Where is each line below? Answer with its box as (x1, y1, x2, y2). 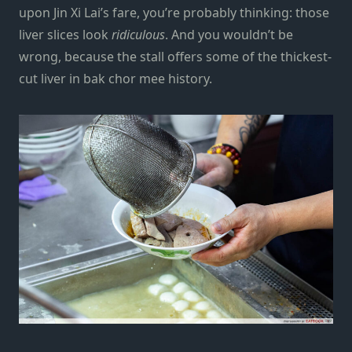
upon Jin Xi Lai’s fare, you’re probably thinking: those (19, 3, 329, 21)
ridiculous (112, 25, 165, 43)
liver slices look (19, 25, 112, 43)
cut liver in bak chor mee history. (19, 69, 212, 87)
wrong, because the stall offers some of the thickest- (19, 47, 332, 65)
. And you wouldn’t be (165, 25, 293, 43)
